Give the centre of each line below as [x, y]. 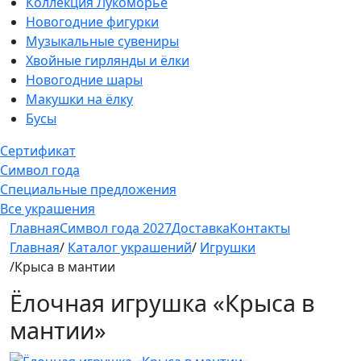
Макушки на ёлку [79, 99]
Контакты [260, 228]
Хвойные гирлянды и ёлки [108, 60]
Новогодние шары [84, 80]
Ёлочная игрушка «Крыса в [162, 303]
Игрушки [228, 247]
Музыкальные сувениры [102, 41]
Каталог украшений [130, 247]
